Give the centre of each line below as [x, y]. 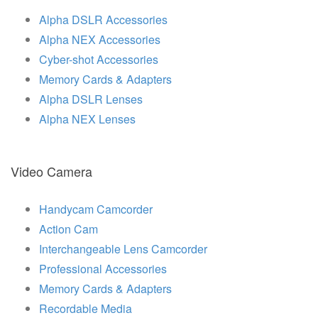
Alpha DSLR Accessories [103, 19]
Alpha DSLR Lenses [91, 99]
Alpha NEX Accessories [100, 39]
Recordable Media [86, 308]
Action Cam [68, 229]
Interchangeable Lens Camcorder [123, 248]
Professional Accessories [103, 268]
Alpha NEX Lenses [87, 119]
